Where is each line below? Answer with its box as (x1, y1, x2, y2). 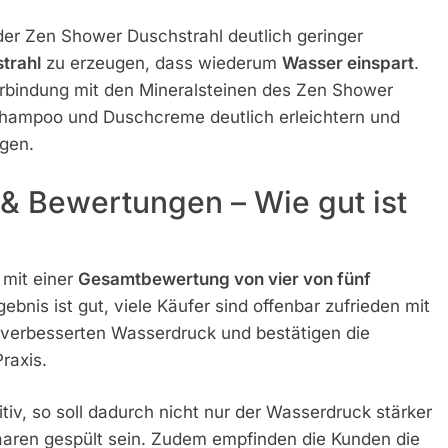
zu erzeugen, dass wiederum (40, 53, 282, 74)
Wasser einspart (281, 53, 414, 74)
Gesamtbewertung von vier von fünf (77, 268, 371, 289)
